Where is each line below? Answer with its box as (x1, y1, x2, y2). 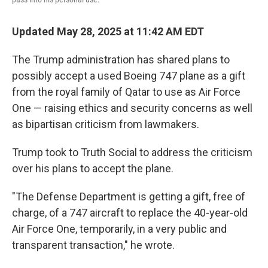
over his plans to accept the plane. (12, 162, 173, 175)
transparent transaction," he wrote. (12, 239, 175, 251)
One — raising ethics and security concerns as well (12, 102, 252, 114)
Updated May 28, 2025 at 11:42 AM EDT (12, 25, 204, 38)
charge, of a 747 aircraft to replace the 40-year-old (12, 206, 248, 219)
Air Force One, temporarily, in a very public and (12, 223, 227, 235)
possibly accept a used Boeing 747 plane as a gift (12, 69, 245, 82)
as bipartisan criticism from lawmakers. (12, 118, 199, 130)
